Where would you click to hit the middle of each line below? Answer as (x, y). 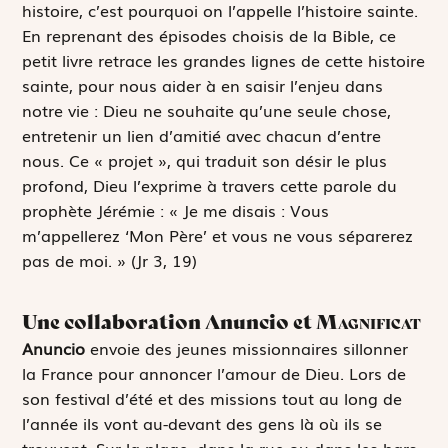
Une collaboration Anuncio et (169, 321)
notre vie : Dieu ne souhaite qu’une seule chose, (207, 110)
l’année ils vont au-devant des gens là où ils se (202, 422)
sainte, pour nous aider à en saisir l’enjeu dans (203, 85)
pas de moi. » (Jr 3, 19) (110, 260)
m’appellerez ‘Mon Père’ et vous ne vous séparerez (218, 235)
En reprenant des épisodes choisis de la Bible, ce (209, 35)
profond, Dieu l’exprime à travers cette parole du (210, 185)
